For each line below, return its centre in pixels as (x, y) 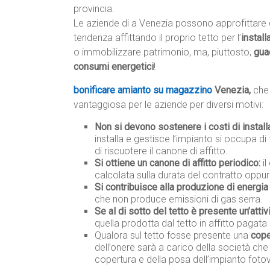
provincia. (94, 9)
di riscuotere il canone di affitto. (161, 151)
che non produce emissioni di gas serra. (179, 199)
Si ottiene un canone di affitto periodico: (177, 163)
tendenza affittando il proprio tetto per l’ (157, 38)
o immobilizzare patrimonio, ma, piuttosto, (164, 52)
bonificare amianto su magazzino (143, 90)
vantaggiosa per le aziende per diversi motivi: (168, 105)
